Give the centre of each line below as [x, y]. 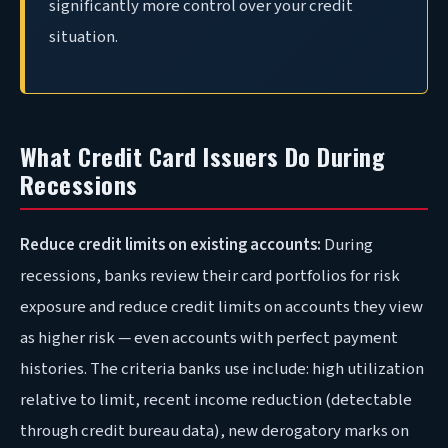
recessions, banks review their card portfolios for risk [210, 275]
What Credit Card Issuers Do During [203, 156]
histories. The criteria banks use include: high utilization [222, 368]
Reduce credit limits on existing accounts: [170, 244]
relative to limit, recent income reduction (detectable [216, 399]
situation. [83, 37]
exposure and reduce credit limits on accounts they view [221, 306]
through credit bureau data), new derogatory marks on [214, 430]
